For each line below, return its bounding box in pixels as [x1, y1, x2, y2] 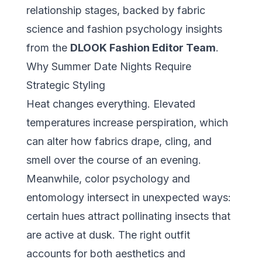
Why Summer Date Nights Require [26, 60, 191, 73]
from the [26, 41, 70, 54]
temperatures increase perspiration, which [26, 116, 228, 129]
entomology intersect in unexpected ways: [26, 191, 231, 204]
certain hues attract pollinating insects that [26, 209, 230, 222]
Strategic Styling [26, 78, 105, 91]
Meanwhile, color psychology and [26, 172, 190, 185]
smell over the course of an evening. [26, 153, 201, 166]
